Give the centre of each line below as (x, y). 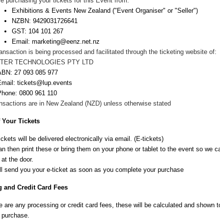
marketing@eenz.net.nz (66, 41)
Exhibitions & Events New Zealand (61, 11)
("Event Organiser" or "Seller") (154, 11)
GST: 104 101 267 (38, 31)
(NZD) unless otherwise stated (127, 103)
